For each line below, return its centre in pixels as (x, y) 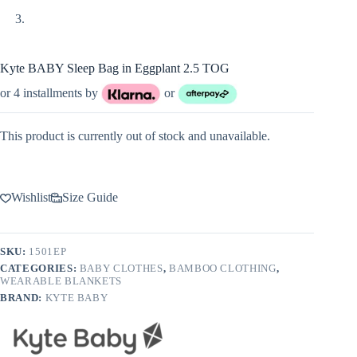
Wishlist (31, 198)
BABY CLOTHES (121, 269)
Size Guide (90, 198)
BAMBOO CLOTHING (222, 269)
